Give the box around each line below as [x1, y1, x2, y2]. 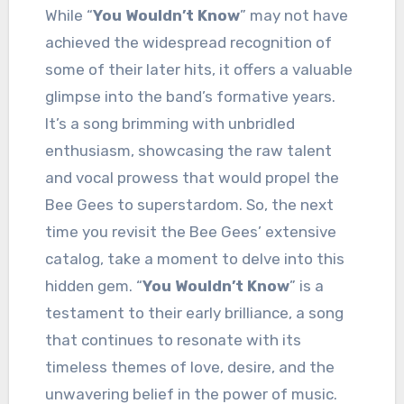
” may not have [239, 5, 348, 24]
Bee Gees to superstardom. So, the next [44, 195, 334, 214]
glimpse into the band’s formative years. [44, 87, 335, 106]
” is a [289, 276, 324, 295]
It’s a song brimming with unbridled [44, 114, 295, 133]
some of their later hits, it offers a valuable [44, 60, 353, 78]
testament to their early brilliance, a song [44, 303, 344, 322]
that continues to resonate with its [44, 330, 301, 349]
